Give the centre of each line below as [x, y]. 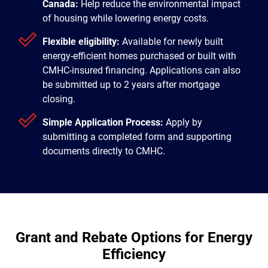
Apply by [183, 122]
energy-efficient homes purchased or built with [139, 56]
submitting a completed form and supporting [137, 137]
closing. [59, 99]
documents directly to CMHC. [104, 151]
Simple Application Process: [103, 122]
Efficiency [134, 254]
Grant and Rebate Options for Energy [134, 237]
